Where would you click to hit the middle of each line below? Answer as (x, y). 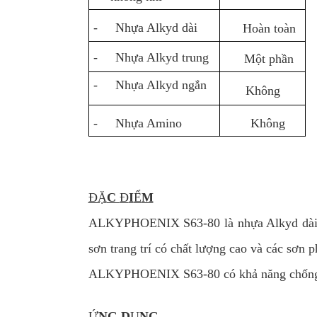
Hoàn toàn (270, 29)
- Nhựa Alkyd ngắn (150, 85)
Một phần (269, 58)
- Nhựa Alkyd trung (151, 57)
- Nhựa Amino (137, 123)
